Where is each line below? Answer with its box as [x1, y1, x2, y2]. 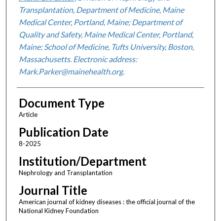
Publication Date [18, 124, 109, 139]
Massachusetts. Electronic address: [18, 54, 137, 64]
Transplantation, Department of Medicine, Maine [18, 4, 184, 14]
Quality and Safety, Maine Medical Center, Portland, [18, 29, 193, 39]
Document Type [18, 95, 105, 110]
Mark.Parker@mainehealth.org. [18, 66, 124, 76]
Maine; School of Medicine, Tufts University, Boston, [18, 41, 194, 51]
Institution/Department [18, 153, 147, 168]
